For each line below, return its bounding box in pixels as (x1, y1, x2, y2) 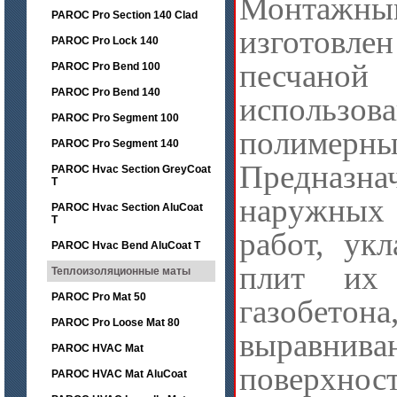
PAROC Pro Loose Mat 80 (51, 316, 180, 329)
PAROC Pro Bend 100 (51, 60, 160, 73)
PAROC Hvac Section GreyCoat (51, 163, 211, 175)
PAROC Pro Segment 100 (51, 112, 179, 124)
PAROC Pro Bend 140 (51, 86, 160, 98)
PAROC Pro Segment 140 (51, 137, 179, 150)
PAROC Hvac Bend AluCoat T (51, 239, 203, 252)
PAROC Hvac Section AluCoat (51, 201, 203, 214)
